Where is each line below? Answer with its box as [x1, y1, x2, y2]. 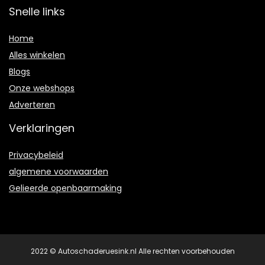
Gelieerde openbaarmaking [9, 182, 122, 195]
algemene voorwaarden [9, 166, 108, 178]
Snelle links [9, 4, 65, 20]
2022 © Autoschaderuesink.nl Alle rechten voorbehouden [30, 246, 235, 257]
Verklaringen [9, 121, 75, 136]
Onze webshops [9, 82, 75, 95]
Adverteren [9, 99, 55, 111]
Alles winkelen [9, 49, 65, 62]
